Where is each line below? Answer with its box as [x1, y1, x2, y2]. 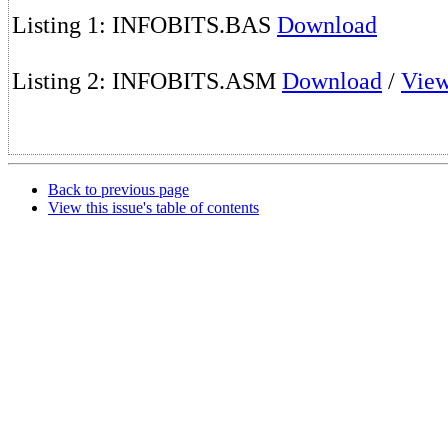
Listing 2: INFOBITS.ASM [12, 67, 282, 95]
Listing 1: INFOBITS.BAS [12, 11, 277, 39]
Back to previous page [48, 181, 189, 198]
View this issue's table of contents [48, 199, 259, 216]
